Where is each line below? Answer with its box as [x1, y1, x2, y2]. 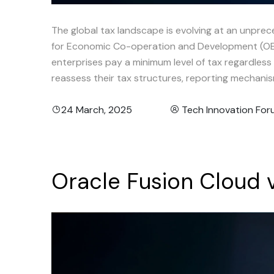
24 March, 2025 [61, 103, 132, 116]
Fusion [127, 166, 193, 196]
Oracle [51, 166, 120, 196]
